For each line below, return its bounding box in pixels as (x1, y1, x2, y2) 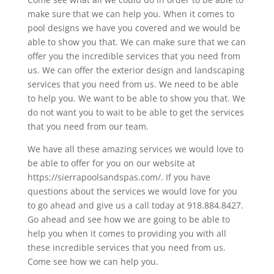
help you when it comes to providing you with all (27, 227, 226, 239)
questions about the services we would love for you (27, 185, 237, 197)
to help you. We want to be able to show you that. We (27, 92, 245, 104)
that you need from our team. (27, 120, 149, 132)
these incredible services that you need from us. (27, 241, 226, 253)
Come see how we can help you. (27, 255, 158, 267)
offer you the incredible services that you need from (27, 50, 240, 62)
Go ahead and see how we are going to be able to (27, 213, 230, 225)
